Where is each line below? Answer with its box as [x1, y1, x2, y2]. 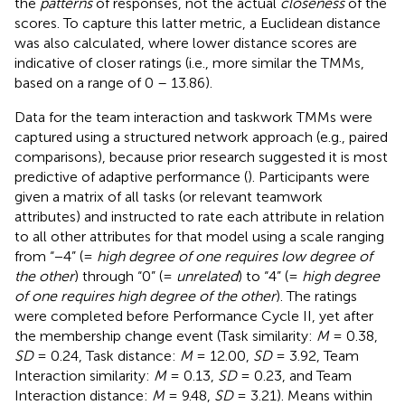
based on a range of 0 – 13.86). [14, 73, 212, 91]
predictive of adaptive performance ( [14, 167, 248, 185]
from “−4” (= [14, 247, 97, 265]
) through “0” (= [74, 267, 176, 285]
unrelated [176, 267, 238, 285]
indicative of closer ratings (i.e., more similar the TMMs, [14, 53, 364, 71]
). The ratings [276, 287, 357, 305]
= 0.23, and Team [237, 366, 352, 384]
